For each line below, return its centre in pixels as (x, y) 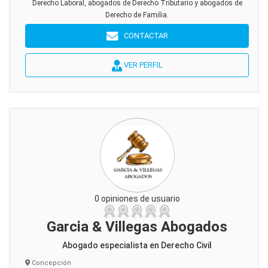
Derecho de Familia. (137, 15)
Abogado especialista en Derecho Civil (137, 245)
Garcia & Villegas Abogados (137, 227)
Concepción (51, 263)
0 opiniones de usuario (137, 199)
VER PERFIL (142, 65)
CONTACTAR (143, 36)
